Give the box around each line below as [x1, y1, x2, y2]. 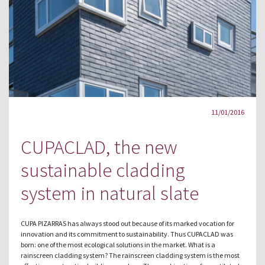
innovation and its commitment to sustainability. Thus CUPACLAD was [21, 230, 233, 239]
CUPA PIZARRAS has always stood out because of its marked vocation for [21, 219, 234, 228]
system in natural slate [21, 181, 199, 206]
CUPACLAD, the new [21, 135, 177, 160]
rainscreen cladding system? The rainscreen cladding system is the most [21, 251, 240, 260]
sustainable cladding [21, 158, 185, 183]
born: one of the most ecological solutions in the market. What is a [21, 240, 215, 250]
